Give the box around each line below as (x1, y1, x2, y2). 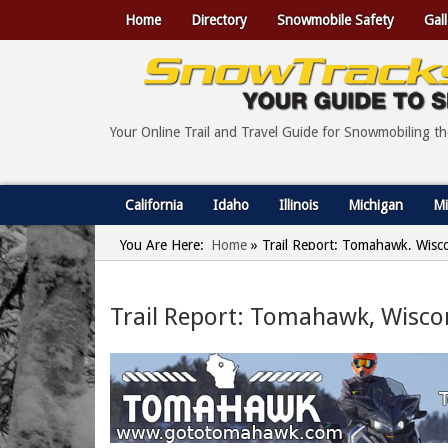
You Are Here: (120, 237, 204, 253)
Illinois (279, 197, 318, 213)
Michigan (348, 197, 403, 213)
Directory (191, 12, 247, 28)
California (125, 197, 183, 213)
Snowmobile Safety (277, 12, 394, 28)
